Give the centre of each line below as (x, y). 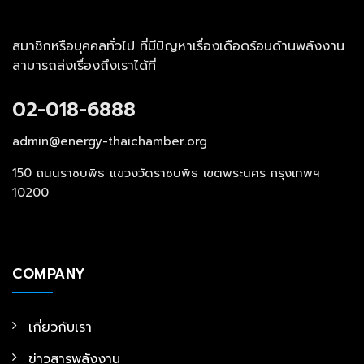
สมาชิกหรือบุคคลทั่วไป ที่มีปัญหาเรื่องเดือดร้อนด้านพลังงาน (178, 47)
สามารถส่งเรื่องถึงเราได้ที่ (84, 66)
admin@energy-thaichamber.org (110, 142)
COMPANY (49, 274)
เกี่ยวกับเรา (60, 328)
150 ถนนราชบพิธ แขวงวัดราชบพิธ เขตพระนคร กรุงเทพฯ (166, 173)
